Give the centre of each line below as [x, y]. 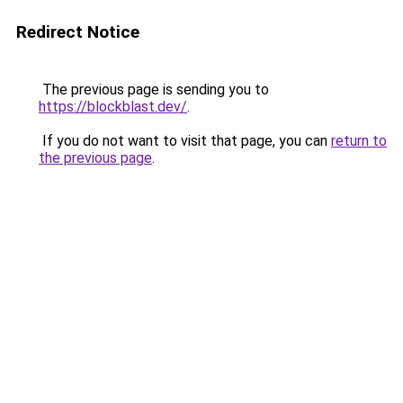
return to [359, 141]
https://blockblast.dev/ [113, 107]
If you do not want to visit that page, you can [185, 141]
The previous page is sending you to [154, 90]
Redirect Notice [78, 32]
